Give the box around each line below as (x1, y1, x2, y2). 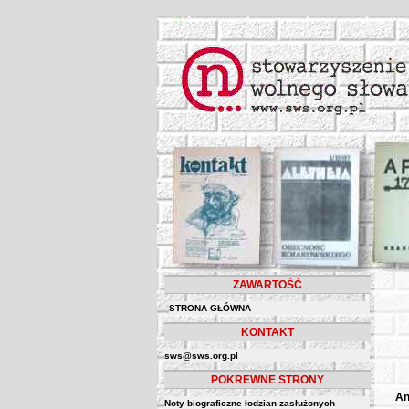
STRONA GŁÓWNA (169, 303, 251, 313)
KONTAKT (241, 326, 294, 339)
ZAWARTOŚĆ (233, 278, 302, 291)
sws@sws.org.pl (164, 351, 238, 361)
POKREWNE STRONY (211, 373, 324, 386)
